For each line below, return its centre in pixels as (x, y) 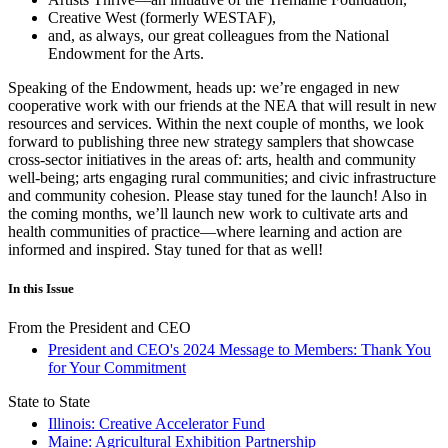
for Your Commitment (117, 368)
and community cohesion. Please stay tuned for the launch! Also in (217, 195)
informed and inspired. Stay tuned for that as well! (165, 249)
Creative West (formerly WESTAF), (162, 17)
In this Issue (41, 289)
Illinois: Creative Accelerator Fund (156, 424)
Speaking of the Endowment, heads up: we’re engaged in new (204, 87)
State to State (49, 402)
